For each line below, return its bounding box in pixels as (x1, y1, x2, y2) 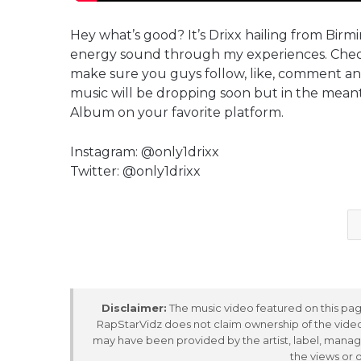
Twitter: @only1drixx (70, 164, 201, 180)
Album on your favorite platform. (70, 105, 284, 121)
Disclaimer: (101, 301, 167, 315)
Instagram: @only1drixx (70, 144, 219, 160)
